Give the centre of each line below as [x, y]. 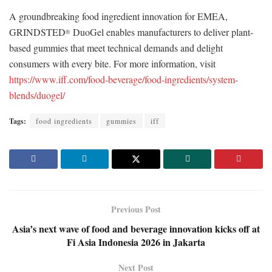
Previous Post [136, 209]
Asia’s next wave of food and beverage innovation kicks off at [136, 229]
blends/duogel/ [37, 95]
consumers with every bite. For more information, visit [112, 64]
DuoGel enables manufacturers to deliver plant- [162, 32]
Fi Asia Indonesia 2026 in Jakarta [136, 242]
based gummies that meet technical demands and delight [116, 48]
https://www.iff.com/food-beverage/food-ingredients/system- [124, 80]
